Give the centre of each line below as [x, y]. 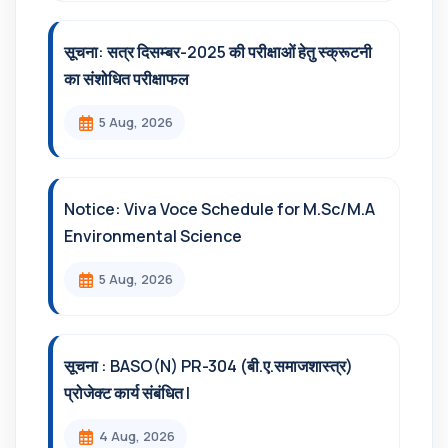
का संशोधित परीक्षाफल [126, 79]
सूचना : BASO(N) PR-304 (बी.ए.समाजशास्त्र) [208, 366]
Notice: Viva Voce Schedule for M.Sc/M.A [219, 209]
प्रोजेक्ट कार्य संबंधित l [127, 393]
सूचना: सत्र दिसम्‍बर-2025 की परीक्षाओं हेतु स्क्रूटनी [218, 52]
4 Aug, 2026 [137, 436]
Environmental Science [153, 236]
